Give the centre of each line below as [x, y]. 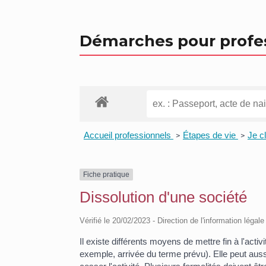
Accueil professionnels [128, 135]
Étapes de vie [210, 135]
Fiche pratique [107, 174]
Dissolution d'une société [164, 197]
